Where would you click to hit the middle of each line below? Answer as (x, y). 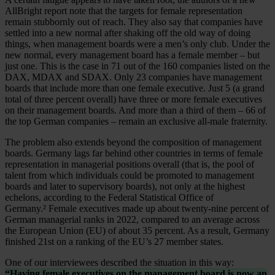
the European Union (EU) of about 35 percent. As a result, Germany (137, 231)
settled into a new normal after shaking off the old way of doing (128, 33)
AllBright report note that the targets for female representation (124, 11)
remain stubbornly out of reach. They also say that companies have (134, 22)
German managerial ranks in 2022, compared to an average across (132, 220)
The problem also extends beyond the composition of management (133, 142)
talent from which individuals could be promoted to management (130, 176)
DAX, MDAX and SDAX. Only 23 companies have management (134, 77)
